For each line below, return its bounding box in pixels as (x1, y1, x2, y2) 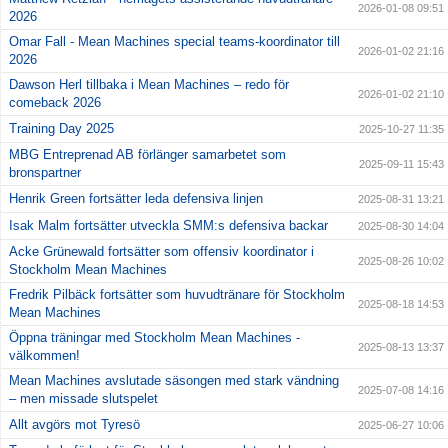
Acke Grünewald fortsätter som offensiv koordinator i (9, 244, 314, 260)
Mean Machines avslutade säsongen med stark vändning (9, 373, 339, 389)
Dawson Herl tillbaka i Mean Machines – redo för (9, 77, 289, 93)
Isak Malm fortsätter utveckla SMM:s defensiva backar (9, 218, 328, 234)
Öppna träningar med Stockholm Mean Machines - (9, 330, 300, 346)
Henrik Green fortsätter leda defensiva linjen (9, 191, 263, 207)
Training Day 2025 (9, 121, 114, 137)
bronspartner (9, 165, 81, 181)
